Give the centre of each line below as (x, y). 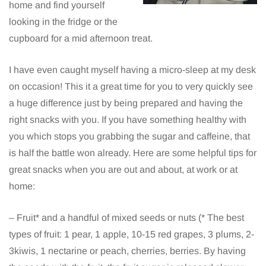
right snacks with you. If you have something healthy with (128, 120)
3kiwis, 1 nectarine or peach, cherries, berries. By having (127, 251)
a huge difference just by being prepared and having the (126, 103)
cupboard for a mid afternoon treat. (81, 39)
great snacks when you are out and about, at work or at (123, 170)
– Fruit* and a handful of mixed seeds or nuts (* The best (126, 218)
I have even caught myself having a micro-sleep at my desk (132, 70)
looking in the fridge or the (63, 22)
